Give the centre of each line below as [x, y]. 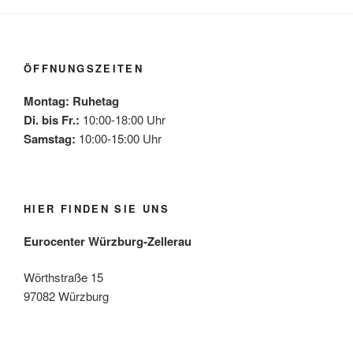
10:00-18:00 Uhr [123, 119]
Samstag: [50, 138]
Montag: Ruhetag [71, 100]
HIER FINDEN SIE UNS [97, 209]
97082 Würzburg [66, 296]
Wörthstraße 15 [63, 277]
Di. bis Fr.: [52, 119]
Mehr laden [105, 330]
